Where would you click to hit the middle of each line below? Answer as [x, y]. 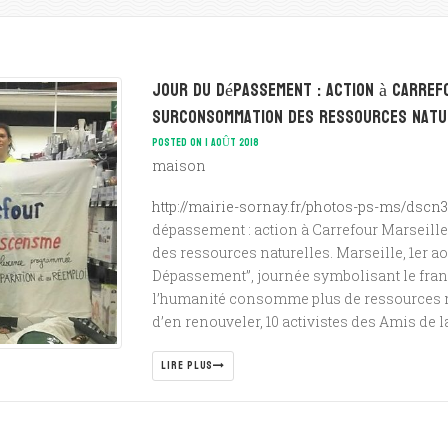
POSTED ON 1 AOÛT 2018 [206, 142]
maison [179, 165]
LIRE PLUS [187, 365]
